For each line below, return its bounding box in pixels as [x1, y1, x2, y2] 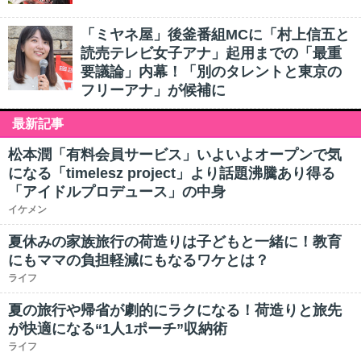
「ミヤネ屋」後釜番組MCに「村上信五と [81, 27, 350, 43]
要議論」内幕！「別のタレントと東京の [81, 64, 342, 80]
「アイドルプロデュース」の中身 [8, 184, 226, 200]
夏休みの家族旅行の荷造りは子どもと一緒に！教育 [8, 234, 342, 250]
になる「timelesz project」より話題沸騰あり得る [8, 165, 335, 181]
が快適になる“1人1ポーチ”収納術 [8, 321, 227, 337]
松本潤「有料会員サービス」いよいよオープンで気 [8, 147, 342, 163]
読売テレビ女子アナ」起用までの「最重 [81, 45, 342, 61]
